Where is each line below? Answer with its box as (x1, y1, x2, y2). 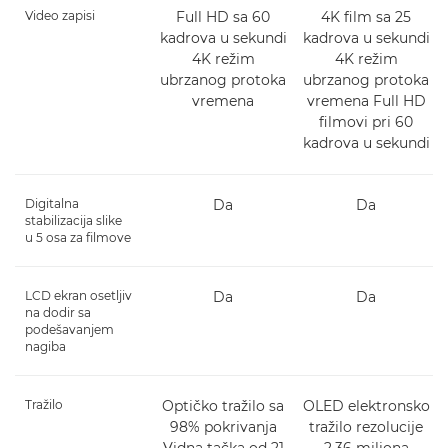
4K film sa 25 (321, 8, 412, 27)
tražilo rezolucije (309, 418, 424, 437)
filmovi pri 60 (319, 113, 414, 132)
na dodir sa (25, 305, 91, 321)
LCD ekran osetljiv (25, 288, 132, 304)
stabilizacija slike (25, 213, 122, 229)
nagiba (25, 339, 66, 355)
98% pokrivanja (169, 418, 277, 437)
